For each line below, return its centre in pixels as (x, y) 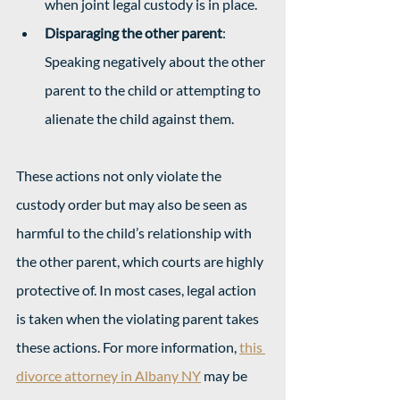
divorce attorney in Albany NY (108, 375)
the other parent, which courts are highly (141, 261)
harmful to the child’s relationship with (135, 233)
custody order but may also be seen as (133, 204)
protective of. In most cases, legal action (137, 290)
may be (225, 375)
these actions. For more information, (128, 347)
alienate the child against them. (139, 118)
